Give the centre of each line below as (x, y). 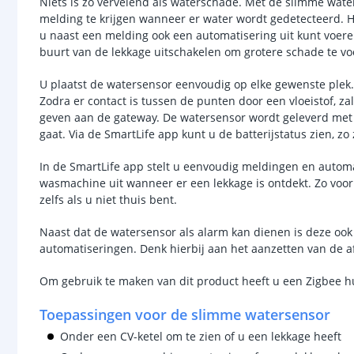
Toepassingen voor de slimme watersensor (185, 314)
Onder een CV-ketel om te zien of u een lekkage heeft (201, 336)
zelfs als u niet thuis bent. (110, 200)
